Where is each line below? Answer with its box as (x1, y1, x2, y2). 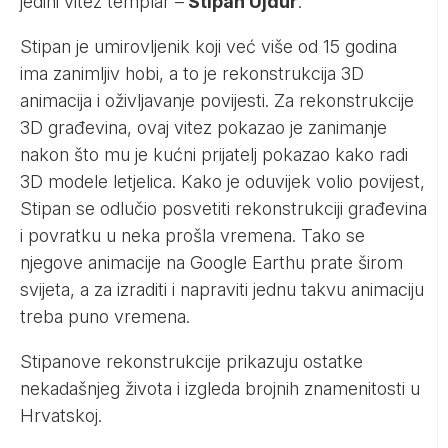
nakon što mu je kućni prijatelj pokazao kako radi (20, 143, 408, 165)
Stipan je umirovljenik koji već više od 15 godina (20, 35, 397, 57)
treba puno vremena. (20, 305, 190, 327)
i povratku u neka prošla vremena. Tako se (20, 224, 365, 246)
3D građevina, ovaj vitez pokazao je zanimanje (20, 116, 387, 138)
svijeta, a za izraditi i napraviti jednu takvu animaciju (20, 278, 424, 300)
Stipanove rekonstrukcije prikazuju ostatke (20, 350, 363, 372)
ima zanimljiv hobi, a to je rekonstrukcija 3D (20, 62, 364, 84)
